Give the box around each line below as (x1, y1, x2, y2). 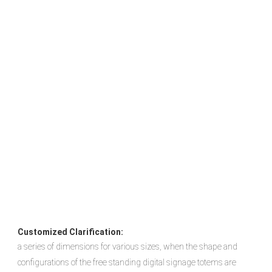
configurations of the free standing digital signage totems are (18, 257, 236, 268)
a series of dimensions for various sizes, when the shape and (18, 242, 237, 252)
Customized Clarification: (18, 227, 123, 237)
